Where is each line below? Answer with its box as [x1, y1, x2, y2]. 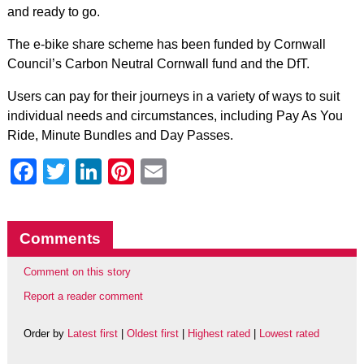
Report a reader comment [23, 290, 143, 303]
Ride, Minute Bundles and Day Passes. [6, 128, 233, 142]
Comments [19, 229, 101, 247]
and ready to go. [6, 4, 100, 19]
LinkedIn [101, 156, 201, 186]
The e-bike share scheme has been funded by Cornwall [6, 37, 326, 51]
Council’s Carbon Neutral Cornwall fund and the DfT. [6, 56, 310, 71]
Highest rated [187, 327, 250, 340]
